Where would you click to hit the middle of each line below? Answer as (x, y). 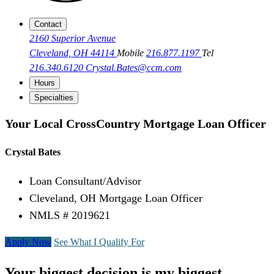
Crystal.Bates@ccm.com (134, 68)
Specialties (54, 98)
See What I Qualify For (99, 242)
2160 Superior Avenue (72, 39)
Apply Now (28, 242)
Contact (48, 24)
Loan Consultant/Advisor (85, 181)
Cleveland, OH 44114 (73, 53)
